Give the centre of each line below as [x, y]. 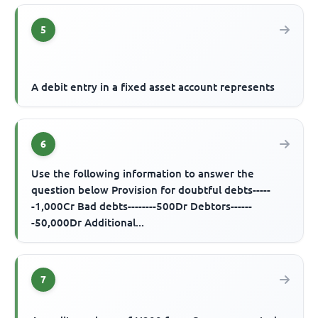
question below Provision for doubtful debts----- [151, 190]
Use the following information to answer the [143, 173]
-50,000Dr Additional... [88, 222]
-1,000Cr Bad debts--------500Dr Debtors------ [142, 206]
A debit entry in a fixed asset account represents [153, 87]
